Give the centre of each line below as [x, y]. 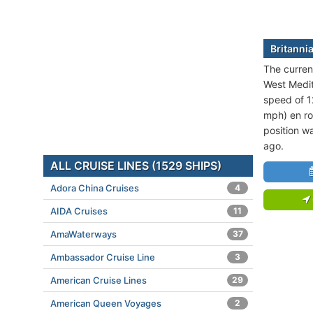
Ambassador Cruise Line [103, 257]
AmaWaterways [83, 234]
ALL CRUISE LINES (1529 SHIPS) [136, 166]
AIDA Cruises [79, 211]
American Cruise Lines [99, 280]
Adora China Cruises [95, 188]
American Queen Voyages [106, 303]
